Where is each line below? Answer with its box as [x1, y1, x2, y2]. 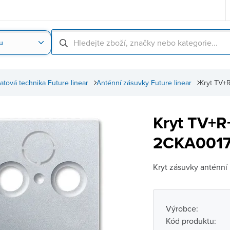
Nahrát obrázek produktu [45, 62, 120, 71]
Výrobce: [165, 203, 198, 214]
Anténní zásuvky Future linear [97, 77, 191, 88]
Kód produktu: [165, 215, 216, 226]
